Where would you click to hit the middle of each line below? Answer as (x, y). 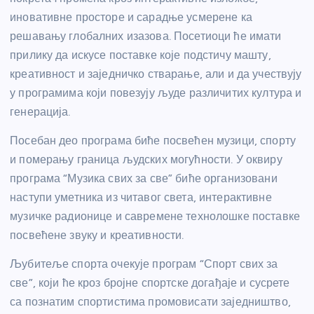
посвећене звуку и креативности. (97, 235)
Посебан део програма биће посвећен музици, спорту (153, 141)
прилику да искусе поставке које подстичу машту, (141, 55)
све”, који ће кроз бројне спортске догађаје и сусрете (150, 283)
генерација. (40, 112)
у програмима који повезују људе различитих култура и (156, 93)
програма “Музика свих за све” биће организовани (144, 179)
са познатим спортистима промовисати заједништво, (150, 302)
